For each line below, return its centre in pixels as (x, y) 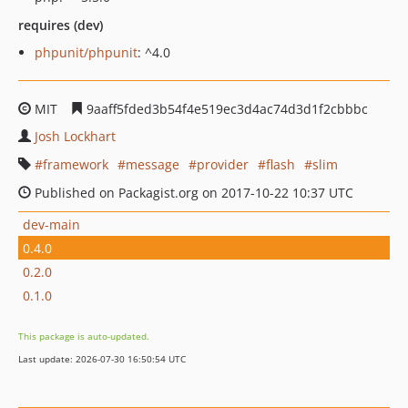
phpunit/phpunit (86, 52)
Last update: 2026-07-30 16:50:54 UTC (102, 359)
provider (223, 164)
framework (76, 164)
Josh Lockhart (75, 136)
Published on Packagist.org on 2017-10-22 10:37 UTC (192, 193)
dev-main (51, 224)
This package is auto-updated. (84, 336)
